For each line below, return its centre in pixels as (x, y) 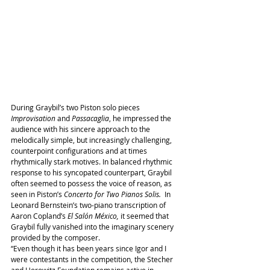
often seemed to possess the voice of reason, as (92, 184)
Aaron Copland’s (39, 216)
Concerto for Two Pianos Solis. (112, 194)
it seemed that (145, 216)
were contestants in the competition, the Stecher (93, 259)
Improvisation (33, 118)
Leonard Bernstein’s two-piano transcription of (89, 205)
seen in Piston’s (37, 194)
